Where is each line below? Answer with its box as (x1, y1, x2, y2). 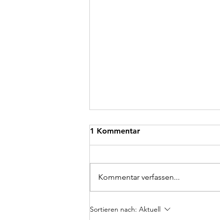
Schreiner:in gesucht (102, 181, 184, 192)
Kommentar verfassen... (98, 172, 180, 182)
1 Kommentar (90, 126, 140, 136)
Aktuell (139, 205, 161, 214)
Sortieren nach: (90, 205, 137, 214)
